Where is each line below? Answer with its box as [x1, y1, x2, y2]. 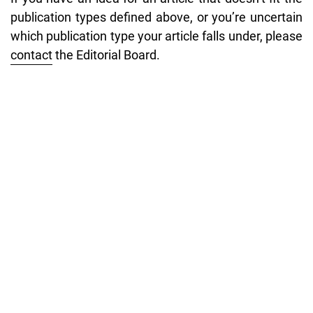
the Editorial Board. [52, 47, 160, 62]
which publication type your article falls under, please [10, 28, 303, 43]
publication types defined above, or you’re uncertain [10, 9, 303, 24]
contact [10, 47, 52, 62]
